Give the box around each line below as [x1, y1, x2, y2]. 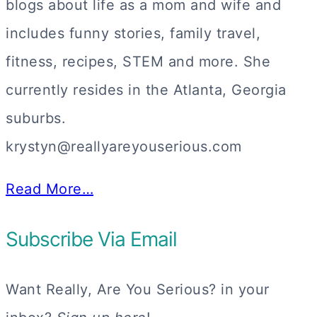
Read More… [6, 180, 93, 197]
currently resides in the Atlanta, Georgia [6, 81, 287, 98]
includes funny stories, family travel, [6, 24, 260, 42]
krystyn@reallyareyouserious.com [6, 137, 242, 155]
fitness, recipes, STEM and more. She [6, 52, 270, 70]
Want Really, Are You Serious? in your [6, 280, 270, 298]
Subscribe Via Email [6, 226, 177, 251]
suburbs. [6, 109, 66, 127]
